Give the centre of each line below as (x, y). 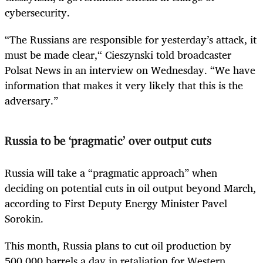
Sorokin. (24, 218)
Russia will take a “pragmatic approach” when (111, 172)
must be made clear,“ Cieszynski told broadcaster (118, 54)
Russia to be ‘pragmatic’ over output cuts (108, 142)
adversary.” (31, 100)
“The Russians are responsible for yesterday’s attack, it (131, 39)
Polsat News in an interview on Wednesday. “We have (130, 70)
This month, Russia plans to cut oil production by (118, 245)
